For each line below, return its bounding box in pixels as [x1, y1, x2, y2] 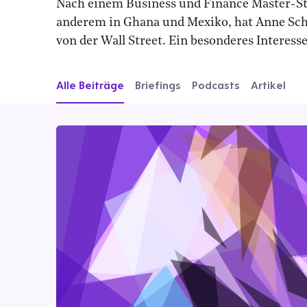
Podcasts [192, 78, 240, 92]
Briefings [135, 78, 181, 92]
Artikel [251, 78, 286, 92]
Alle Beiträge [56, 78, 124, 92]
